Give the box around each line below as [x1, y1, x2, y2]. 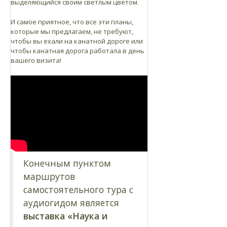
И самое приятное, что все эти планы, [11, 17, 133, 26]
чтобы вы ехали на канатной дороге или [11, 36, 143, 46]
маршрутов [23, 170, 75, 182]
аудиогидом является [23, 196, 119, 209]
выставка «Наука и [23, 209, 108, 222]
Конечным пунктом [23, 157, 111, 169]
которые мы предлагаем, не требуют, [11, 26, 133, 36]
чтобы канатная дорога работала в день [11, 46, 144, 55]
